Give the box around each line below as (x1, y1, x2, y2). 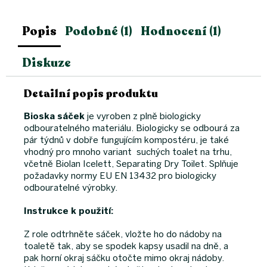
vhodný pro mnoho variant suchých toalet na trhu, (24, 146, 232, 157)
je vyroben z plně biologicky (85, 110, 201, 122)
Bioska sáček (24, 110, 85, 122)
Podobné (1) (65, 23, 132, 39)
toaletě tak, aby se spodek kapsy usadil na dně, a (24, 240, 228, 252)
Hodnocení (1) (141, 23, 221, 39)
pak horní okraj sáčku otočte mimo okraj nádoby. (24, 252, 224, 263)
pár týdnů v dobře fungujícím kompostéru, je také (24, 134, 229, 145)
